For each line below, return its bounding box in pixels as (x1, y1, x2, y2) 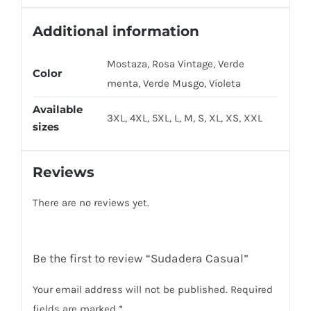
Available (32, 103, 83, 117)
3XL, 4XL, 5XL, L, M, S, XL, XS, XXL (106, 112, 262, 125)
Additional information (32, 23, 199, 40)
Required (230, 283, 273, 296)
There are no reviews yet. (32, 196, 149, 210)
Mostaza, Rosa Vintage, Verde (106, 58, 244, 71)
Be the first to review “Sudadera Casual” (32, 251, 249, 266)
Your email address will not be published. (32, 283, 228, 296)
